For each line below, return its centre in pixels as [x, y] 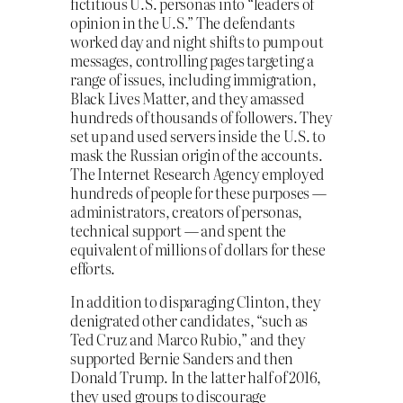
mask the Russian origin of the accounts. [197, 154]
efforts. [93, 268]
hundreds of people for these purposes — [198, 192]
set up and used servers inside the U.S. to [198, 135]
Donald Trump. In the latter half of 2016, [196, 377]
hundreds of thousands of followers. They [201, 116]
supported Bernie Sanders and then [182, 358]
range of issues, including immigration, [193, 79]
